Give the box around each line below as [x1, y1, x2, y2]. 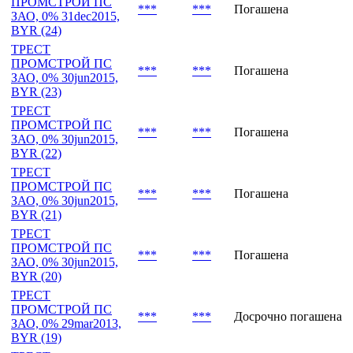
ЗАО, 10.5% [11, 2, 74, 16]
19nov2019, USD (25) [11, 16, 124, 30]
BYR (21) [11, 262, 61, 276]
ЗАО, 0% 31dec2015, [11, 63, 120, 77]
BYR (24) [11, 77, 61, 91]
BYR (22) [11, 200, 61, 214]
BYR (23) [11, 139, 61, 153]
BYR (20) [11, 323, 61, 337]
